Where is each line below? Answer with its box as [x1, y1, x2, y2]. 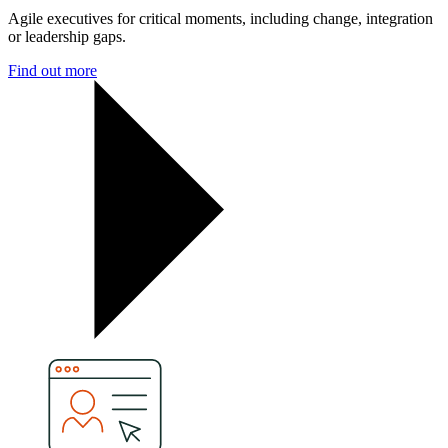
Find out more [8, 61, 97, 79]
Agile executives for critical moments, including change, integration [8, 9, 433, 27]
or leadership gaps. [8, 27, 126, 45]
